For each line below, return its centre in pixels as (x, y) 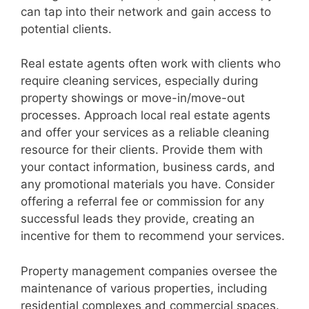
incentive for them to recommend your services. (153, 236)
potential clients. (66, 29)
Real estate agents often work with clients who (151, 64)
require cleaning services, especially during (139, 81)
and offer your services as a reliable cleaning (145, 133)
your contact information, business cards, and (148, 167)
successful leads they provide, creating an (138, 219)
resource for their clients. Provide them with (142, 150)
